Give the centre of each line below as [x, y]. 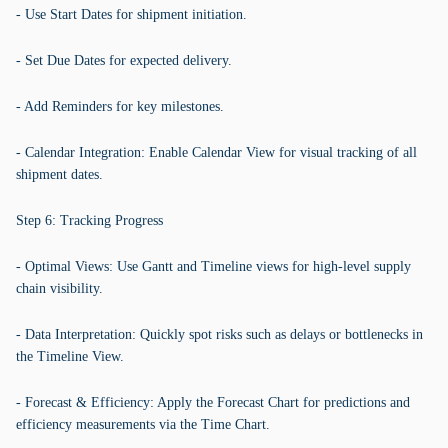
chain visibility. [59, 288]
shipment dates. [59, 174]
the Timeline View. [70, 356]
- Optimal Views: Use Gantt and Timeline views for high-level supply [213, 266]
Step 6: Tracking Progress [89, 220]
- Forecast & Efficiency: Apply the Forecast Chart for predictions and [213, 402]
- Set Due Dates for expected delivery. [124, 60]
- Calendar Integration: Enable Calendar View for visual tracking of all [216, 152]
